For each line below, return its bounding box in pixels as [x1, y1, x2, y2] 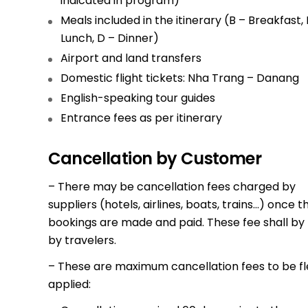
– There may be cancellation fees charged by [47, 179, 296, 195]
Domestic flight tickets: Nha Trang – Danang [60, 70, 299, 86]
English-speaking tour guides [60, 90, 215, 106]
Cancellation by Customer [47, 147, 262, 170]
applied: [47, 276, 91, 292]
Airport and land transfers [60, 50, 201, 66]
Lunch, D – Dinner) [60, 30, 159, 46]
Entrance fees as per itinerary [60, 110, 222, 126]
